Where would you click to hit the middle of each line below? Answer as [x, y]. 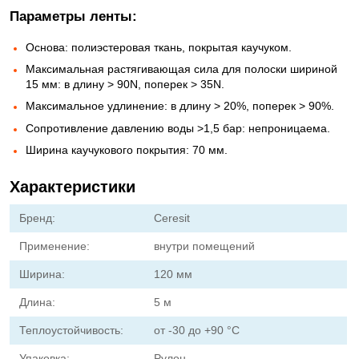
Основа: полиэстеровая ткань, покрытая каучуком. [159, 47]
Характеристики [73, 187]
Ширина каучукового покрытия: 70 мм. [127, 150]
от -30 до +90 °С [197, 331]
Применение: [54, 246]
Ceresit [172, 218]
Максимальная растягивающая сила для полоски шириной [182, 69]
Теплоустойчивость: [71, 331]
